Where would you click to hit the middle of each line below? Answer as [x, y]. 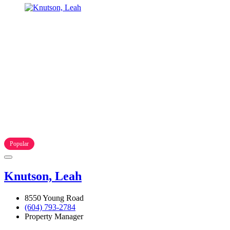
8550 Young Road [54, 198]
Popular [19, 143]
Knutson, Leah [43, 176]
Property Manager [54, 216]
